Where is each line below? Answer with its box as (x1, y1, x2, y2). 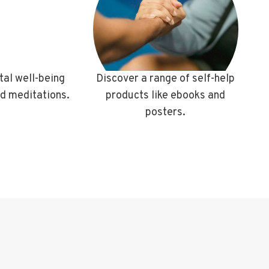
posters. (145, 105, 186, 119)
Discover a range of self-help (96, 71, 235, 86)
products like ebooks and (106, 88, 226, 103)
